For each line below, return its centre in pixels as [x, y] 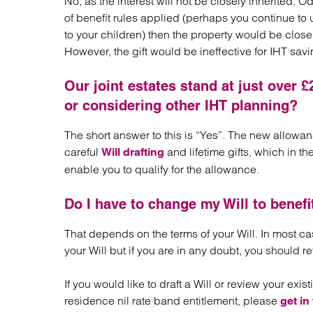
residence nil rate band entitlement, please [172, 300]
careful [83, 152]
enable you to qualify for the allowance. [162, 169]
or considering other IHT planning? [181, 105]
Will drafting [133, 152]
